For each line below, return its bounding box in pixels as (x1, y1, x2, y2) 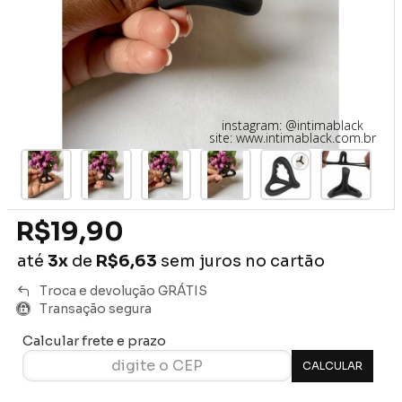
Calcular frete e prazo (22, 331, 166, 349)
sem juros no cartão (157, 250, 325, 271)
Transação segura (39, 300, 152, 317)
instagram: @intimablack (222, 117, 363, 134)
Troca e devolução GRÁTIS (39, 282, 207, 299)
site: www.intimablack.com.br (209, 129, 376, 146)
